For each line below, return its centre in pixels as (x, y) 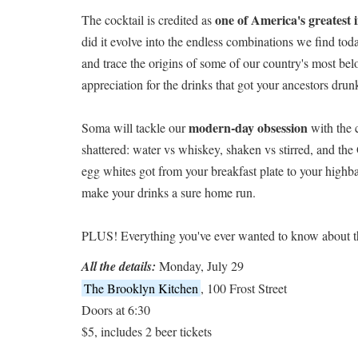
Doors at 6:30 (116, 310)
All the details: (119, 267)
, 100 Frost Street (244, 288)
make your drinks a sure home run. (169, 193)
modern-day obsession (248, 128)
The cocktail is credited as (148, 20)
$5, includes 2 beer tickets (147, 332)
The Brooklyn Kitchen (141, 288)
